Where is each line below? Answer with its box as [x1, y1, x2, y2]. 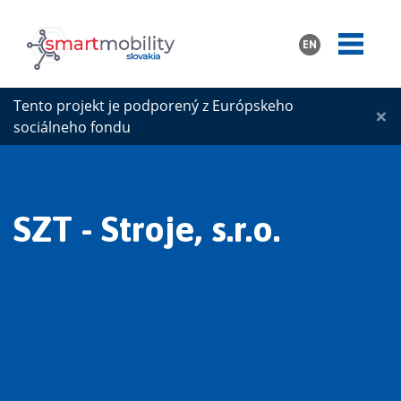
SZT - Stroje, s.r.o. [13, 209, 280, 249]
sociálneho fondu [13, 117, 131, 137]
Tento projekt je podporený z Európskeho [13, 96, 294, 115]
